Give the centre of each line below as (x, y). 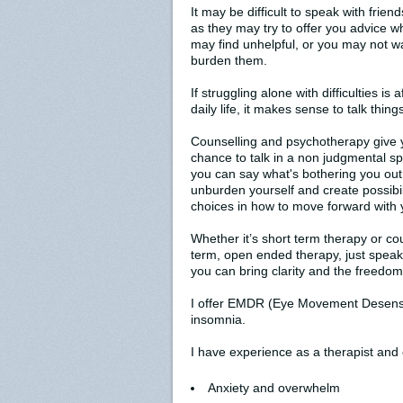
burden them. (229, 60)
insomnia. (218, 319)
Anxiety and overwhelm (274, 388)
